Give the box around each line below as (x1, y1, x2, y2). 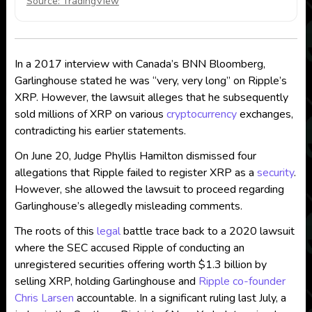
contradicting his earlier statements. (14, 123, 186, 139)
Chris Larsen (14, 290, 74, 306)
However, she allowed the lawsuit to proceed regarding (14, 181, 284, 197)
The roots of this (14, 223, 97, 239)
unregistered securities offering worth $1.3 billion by (14, 256, 267, 272)
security (256, 164, 294, 180)
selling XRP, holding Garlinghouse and (14, 273, 198, 289)
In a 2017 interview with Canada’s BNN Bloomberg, (14, 56, 265, 72)
